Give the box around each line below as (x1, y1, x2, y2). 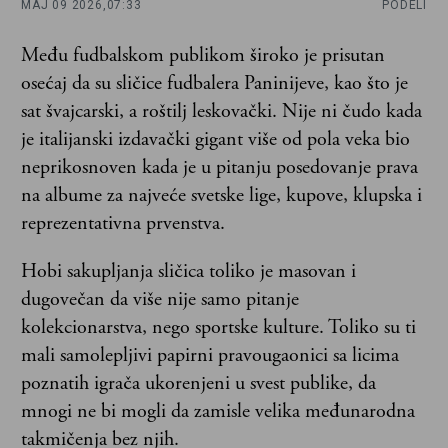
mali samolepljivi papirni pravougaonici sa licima (21, 342, 399, 368)
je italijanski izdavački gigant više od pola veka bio (21, 126, 410, 152)
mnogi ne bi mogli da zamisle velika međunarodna (21, 398, 415, 424)
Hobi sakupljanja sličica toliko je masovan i (21, 258, 356, 284)
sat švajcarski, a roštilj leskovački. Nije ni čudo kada (21, 98, 422, 124)
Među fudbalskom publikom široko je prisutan (21, 42, 385, 68)
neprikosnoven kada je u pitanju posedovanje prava (21, 154, 418, 180)
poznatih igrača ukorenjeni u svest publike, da (21, 370, 376, 396)
